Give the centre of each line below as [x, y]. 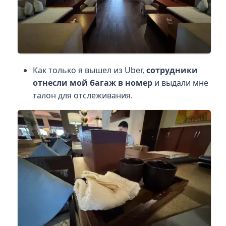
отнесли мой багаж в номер [92, 83]
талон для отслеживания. [82, 96]
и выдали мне [180, 83]
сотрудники [172, 70]
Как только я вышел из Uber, [89, 70]
